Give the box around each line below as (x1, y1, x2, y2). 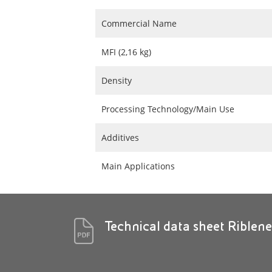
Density (101, 75, 132, 86)
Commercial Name (101, 18, 177, 29)
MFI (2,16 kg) (101, 46, 151, 58)
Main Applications (101, 160, 175, 172)
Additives (101, 132, 139, 143)
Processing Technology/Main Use (101, 103, 234, 115)
